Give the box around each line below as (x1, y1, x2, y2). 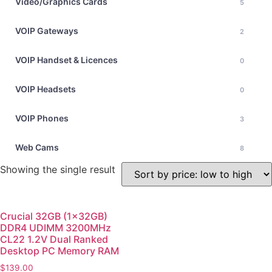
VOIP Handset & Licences (15, 55, 118, 65)
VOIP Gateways (15, 25, 78, 36)
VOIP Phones (15, 113, 69, 123)
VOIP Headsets (15, 84, 76, 94)
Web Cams (15, 142, 59, 152)
